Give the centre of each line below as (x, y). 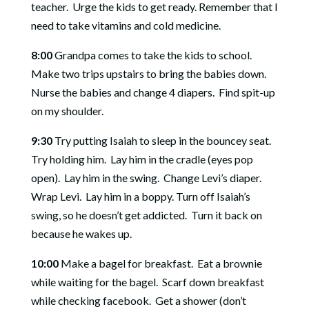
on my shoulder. (67, 111)
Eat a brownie (229, 263)
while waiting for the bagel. (94, 282)
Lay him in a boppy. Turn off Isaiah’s (168, 196)
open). (45, 178)
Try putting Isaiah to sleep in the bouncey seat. (161, 140)
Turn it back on (226, 215)
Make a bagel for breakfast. (126, 263)
